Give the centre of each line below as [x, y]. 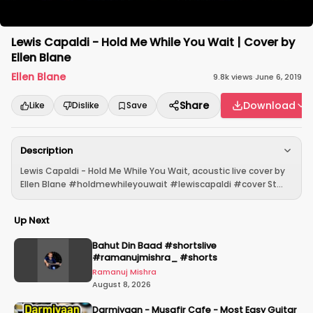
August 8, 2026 [122, 284]
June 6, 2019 [278, 77]
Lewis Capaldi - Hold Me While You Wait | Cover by [153, 42]
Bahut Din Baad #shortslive [154, 246]
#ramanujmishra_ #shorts [155, 257]
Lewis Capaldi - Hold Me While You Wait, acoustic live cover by [153, 171]
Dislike [86, 105]
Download [269, 105]
